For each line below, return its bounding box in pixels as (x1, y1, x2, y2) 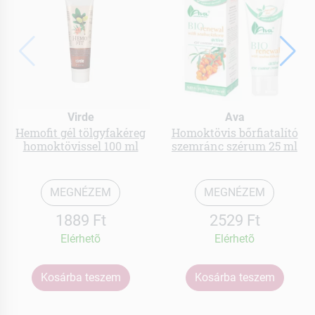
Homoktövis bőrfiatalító (171, 125, 298, 141)
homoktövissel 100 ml (22, 139, 139, 154)
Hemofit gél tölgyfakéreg (15, 125, 146, 141)
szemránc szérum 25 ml (172, 139, 297, 154)
